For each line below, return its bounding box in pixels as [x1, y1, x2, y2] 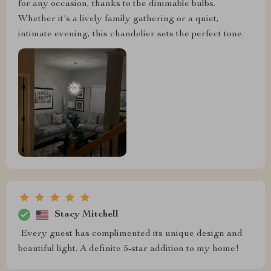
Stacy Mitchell [54, 209, 119, 220]
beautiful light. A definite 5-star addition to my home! [18, 244, 239, 255]
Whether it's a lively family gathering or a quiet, [18, 14, 219, 24]
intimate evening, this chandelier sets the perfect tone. [18, 29, 244, 39]
